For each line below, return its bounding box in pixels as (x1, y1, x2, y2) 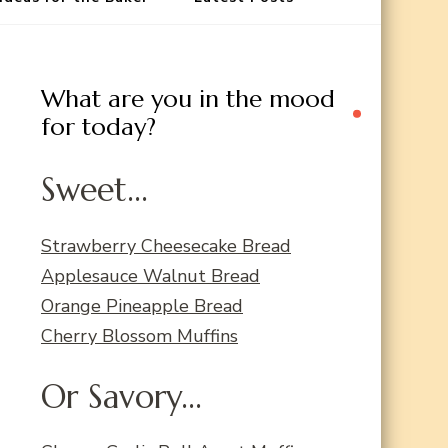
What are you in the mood (41, 84, 335, 114)
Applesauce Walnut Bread (41, 263, 260, 288)
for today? (41, 112, 156, 142)
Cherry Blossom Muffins (41, 323, 238, 348)
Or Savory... (41, 376, 202, 417)
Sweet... (41, 170, 148, 210)
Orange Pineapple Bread (41, 293, 243, 318)
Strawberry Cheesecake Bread (41, 233, 291, 258)
